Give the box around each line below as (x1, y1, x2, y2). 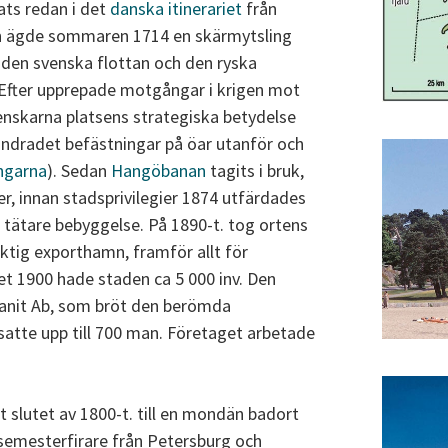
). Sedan (47, 159, 111, 183)
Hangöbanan (111, 159, 206, 183)
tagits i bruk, (206, 159, 304, 183)
